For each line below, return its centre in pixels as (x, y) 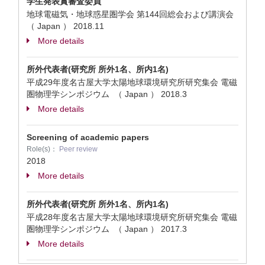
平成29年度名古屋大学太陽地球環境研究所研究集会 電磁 (132, 82)
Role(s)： (43, 149)
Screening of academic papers (88, 137)
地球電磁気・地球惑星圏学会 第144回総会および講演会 (131, 14)
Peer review (78, 149)
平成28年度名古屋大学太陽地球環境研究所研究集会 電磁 (132, 217)
